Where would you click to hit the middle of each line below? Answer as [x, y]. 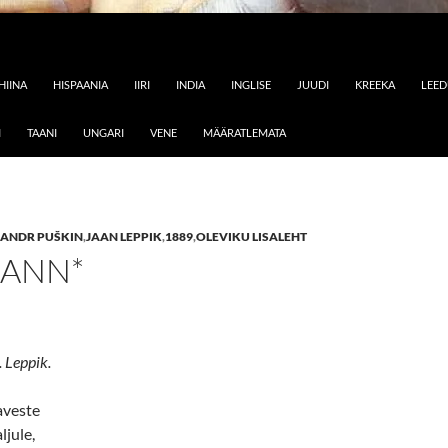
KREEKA [375, 84]
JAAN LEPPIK [124, 236]
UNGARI [103, 132]
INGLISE [251, 84]
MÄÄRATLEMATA [244, 132]
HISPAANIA [80, 84]
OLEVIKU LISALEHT [251, 236]
